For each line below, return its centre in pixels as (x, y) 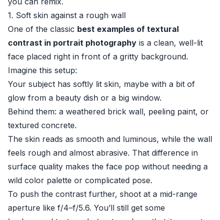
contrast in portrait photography (72, 43)
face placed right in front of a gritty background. (98, 56)
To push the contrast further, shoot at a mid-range (103, 194)
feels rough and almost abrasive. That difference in (103, 153)
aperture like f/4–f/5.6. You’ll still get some (86, 208)
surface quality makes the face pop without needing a (108, 166)
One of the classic (42, 29)
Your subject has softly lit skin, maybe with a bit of (101, 84)
